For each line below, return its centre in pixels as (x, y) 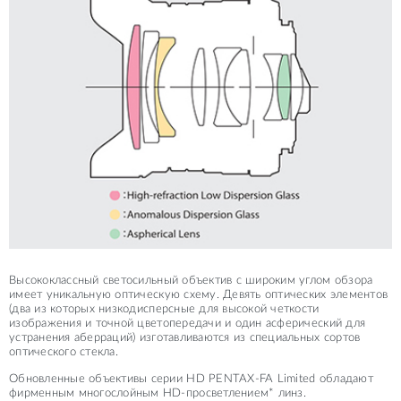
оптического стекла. (64, 352)
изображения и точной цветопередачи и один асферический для (188, 323)
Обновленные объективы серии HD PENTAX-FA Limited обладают (191, 379)
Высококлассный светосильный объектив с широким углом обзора (191, 280)
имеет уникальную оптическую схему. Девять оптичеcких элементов (199, 294)
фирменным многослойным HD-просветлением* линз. (158, 393)
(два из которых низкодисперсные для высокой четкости (164, 309)
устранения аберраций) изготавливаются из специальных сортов (185, 337)
